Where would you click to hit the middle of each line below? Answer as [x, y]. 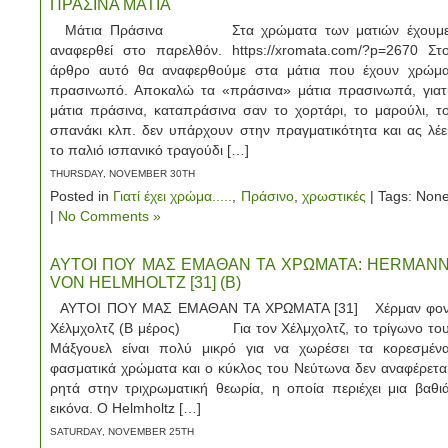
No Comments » [109, 216]
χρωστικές [333, 196]
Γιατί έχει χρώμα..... [173, 196]
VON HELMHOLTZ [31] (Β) [145, 282]
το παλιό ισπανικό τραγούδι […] [149, 150]
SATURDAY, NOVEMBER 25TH [122, 431]
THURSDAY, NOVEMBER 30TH [122, 173]
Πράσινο [267, 196]
